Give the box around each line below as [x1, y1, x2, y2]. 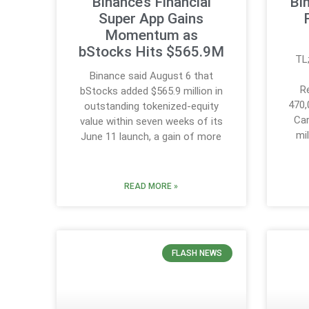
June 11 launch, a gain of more [81, 130, 222, 143]
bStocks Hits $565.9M [78, 43, 224, 60]
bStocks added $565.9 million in [79, 84, 223, 97]
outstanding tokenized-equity [83, 99, 219, 112]
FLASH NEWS [172, 248, 223, 258]
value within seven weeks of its [79, 114, 223, 128]
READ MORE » [124, 181, 179, 191]
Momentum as [104, 26, 198, 43]
